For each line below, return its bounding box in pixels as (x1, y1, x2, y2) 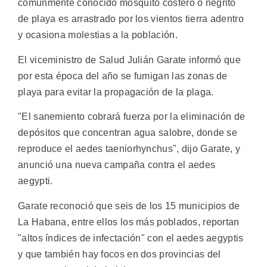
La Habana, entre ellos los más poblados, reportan (18, 216, 240, 227)
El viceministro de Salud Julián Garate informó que (18, 54, 241, 65)
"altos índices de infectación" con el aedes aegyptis (18, 232, 244, 243)
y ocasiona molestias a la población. (18, 30, 178, 41)
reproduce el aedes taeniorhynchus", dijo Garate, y (18, 144, 240, 154)
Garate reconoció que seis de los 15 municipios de (18, 200, 240, 211)
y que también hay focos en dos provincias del (18, 249, 221, 259)
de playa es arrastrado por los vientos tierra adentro (18, 14, 244, 24)
